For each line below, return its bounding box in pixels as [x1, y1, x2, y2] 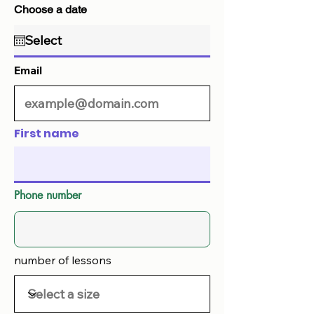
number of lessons [14, 253, 111, 267]
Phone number [14, 188, 81, 203]
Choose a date [14, 3, 87, 16]
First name [14, 125, 79, 142]
